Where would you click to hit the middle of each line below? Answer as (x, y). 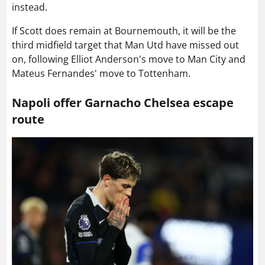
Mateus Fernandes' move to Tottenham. (101, 73)
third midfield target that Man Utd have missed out (125, 45)
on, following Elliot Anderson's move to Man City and (129, 59)
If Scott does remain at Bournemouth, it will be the (124, 31)
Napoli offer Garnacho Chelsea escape (123, 103)
